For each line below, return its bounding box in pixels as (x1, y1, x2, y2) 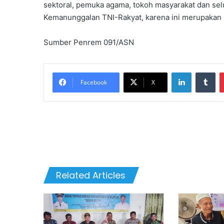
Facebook (80, 77, 107, 86)
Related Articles (56, 168, 125, 181)
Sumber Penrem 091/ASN (43, 37, 134, 47)
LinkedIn (191, 67, 217, 76)
